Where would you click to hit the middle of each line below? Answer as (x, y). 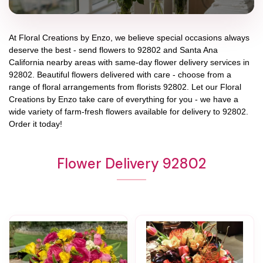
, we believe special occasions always (180, 37)
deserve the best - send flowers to (73, 50)
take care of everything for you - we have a (158, 99)
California (26, 62)
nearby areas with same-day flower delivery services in (147, 62)
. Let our (203, 87)
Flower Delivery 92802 (131, 163)
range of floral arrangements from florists (86, 87)
